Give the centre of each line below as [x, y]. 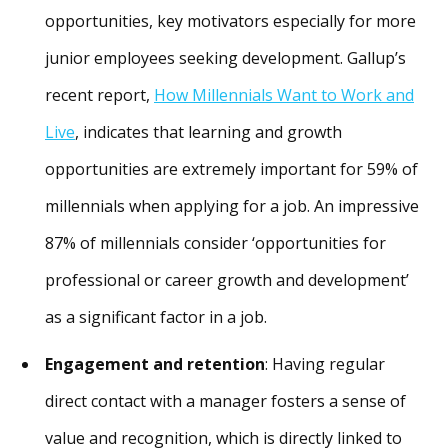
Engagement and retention [155, 364]
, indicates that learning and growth [208, 132]
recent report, [99, 95]
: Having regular [325, 364]
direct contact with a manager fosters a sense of [225, 401]
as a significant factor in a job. [156, 317]
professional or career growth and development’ [227, 280]
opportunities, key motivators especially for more [230, 21]
